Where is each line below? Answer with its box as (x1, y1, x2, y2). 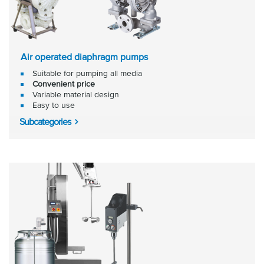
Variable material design (32, 90, 119, 99)
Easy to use (32, 100, 75, 110)
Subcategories (19, 116, 71, 127)
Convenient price (32, 79, 95, 88)
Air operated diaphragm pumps (21, 51, 148, 62)
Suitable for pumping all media (32, 68, 142, 78)
